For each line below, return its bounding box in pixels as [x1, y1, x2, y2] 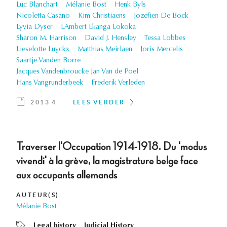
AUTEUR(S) [16, 192, 59, 199]
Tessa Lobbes [144, 35, 185, 43]
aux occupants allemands [16, 169, 118, 181]
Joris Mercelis [140, 46, 183, 54]
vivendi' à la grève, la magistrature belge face [16, 155, 198, 167]
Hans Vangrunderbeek [16, 80, 83, 87]
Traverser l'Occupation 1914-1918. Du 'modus [16, 140, 207, 153]
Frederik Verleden [91, 80, 145, 87]
